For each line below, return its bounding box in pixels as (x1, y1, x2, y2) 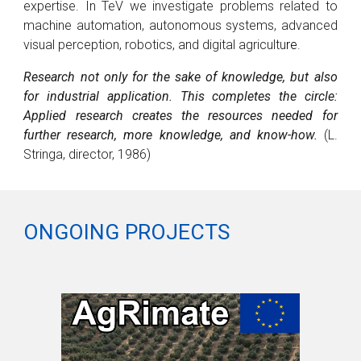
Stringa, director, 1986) (23, 147, 151, 162)
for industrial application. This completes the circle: (23, 89, 338, 104)
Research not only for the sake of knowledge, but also (23, 69, 338, 85)
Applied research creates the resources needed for (23, 108, 338, 123)
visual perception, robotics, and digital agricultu (23, 37, 287, 52)
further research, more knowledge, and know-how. (23, 127, 317, 143)
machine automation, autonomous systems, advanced (23, 18, 338, 33)
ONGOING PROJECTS (23, 219, 230, 245)
